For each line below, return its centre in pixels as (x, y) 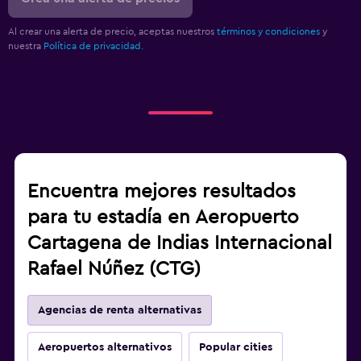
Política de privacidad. (93, 46)
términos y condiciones (268, 32)
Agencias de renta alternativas (120, 311)
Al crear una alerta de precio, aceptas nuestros (112, 32)
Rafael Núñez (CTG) (114, 270)
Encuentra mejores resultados (162, 192)
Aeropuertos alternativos (105, 348)
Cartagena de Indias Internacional (180, 244)
